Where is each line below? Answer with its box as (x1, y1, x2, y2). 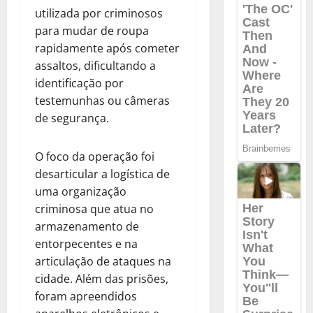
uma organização (35, 183, 126, 199)
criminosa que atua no (35, 201, 154, 217)
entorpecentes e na (35, 235, 138, 252)
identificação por (35, 75, 124, 91)
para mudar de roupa (35, 22, 149, 38)
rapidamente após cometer (35, 40, 180, 56)
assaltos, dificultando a (35, 57, 156, 73)
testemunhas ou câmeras (35, 92, 170, 108)
